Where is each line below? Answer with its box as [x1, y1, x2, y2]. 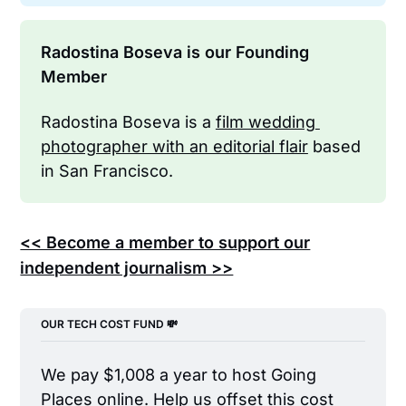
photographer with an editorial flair [40, 136, 308, 156]
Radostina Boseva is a [40, 111, 216, 131]
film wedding [215, 111, 315, 131]
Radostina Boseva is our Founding [40, 43, 309, 63]
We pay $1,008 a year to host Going [40, 364, 316, 384]
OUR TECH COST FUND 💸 [40, 317, 178, 332]
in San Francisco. [40, 160, 173, 180]
